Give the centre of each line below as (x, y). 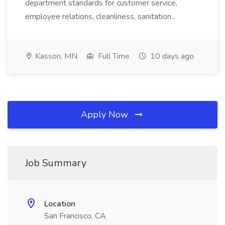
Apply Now (106, 115)
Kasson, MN (55, 56)
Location (60, 204)
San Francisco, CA (75, 216)
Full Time (113, 56)
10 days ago (171, 56)
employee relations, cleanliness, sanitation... (101, 17)
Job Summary (56, 163)
